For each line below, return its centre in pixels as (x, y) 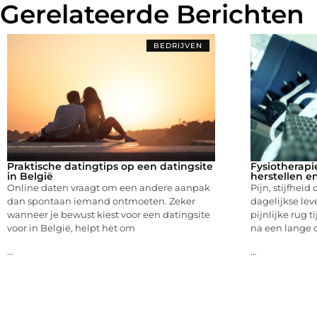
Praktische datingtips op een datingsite (110, 166)
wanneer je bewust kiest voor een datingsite (109, 214)
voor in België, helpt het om (71, 227)
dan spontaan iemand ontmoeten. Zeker (101, 201)
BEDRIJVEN (178, 45)
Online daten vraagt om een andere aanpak (109, 187)
